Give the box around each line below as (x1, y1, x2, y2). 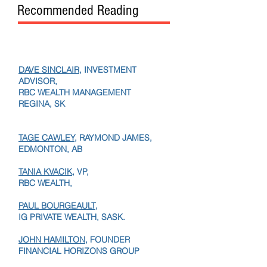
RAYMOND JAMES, (77, 151, 152, 162)
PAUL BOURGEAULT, (18, 219, 98, 230)
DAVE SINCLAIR (18, 83, 79, 94)
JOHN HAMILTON (18, 253, 85, 264)
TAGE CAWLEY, (18, 151, 77, 162)
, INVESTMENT (79, 83, 136, 94)
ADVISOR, (18, 95, 57, 105)
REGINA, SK (18, 117, 65, 128)
